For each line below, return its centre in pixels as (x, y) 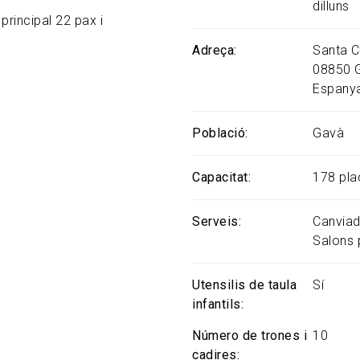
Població (219, 133)
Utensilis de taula (244, 285)
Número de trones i (250, 335)
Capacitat (220, 177)
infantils (217, 304)
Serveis (215, 221)
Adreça (213, 50)
